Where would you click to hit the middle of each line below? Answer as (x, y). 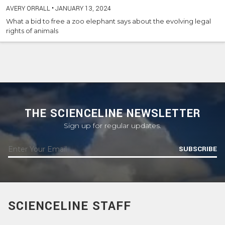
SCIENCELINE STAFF (70, 206)
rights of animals (32, 31)
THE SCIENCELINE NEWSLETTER (113, 114)
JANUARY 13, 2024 (82, 9)
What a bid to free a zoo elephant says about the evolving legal (108, 21)
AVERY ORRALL (28, 9)
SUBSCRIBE (198, 149)
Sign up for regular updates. (113, 126)
